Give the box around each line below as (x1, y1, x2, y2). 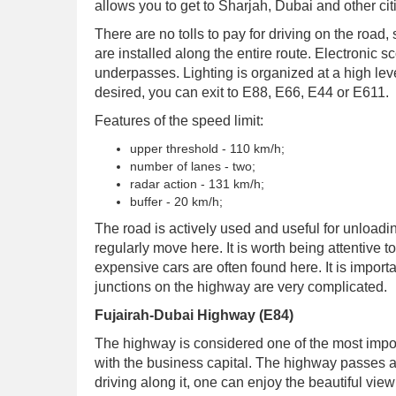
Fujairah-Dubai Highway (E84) (95, 308, 293, 323)
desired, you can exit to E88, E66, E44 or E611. (95, 85, 389, 100)
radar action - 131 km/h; (130, 177, 264, 191)
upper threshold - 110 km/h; (130, 141, 285, 156)
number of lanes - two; (130, 159, 255, 173)
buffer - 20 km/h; (130, 194, 223, 209)
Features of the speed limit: (95, 113, 263, 128)
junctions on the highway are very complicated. (95, 279, 387, 294)
